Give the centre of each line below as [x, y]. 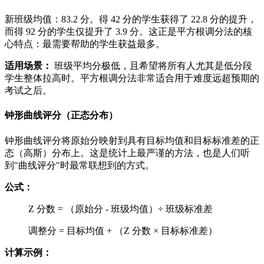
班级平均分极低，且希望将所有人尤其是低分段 [152, 66]
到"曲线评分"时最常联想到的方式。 [80, 165]
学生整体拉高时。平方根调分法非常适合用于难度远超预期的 [132, 78]
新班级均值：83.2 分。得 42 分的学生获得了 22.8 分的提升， [131, 19]
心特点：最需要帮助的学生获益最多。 [85, 44]
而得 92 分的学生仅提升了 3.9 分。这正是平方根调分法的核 [128, 32]
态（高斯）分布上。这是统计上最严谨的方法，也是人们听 [127, 153]
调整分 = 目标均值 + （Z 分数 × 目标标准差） [123, 230]
